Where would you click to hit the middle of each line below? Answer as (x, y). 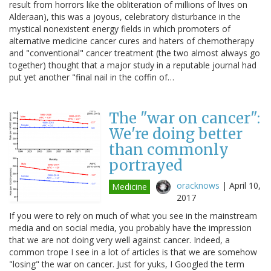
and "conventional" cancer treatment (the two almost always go (135, 53)
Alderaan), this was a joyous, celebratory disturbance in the (125, 16)
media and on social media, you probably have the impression (130, 227)
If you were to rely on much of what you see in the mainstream (133, 215)
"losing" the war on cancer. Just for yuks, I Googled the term (127, 264)
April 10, (245, 185)
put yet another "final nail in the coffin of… (92, 77)
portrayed (146, 165)
